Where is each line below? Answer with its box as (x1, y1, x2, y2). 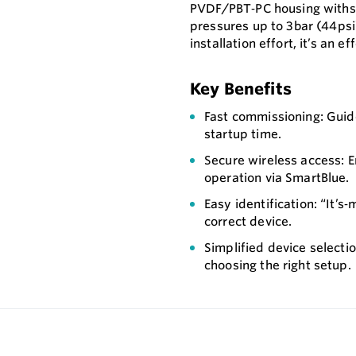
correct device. (204, 214, 292, 230)
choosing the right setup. (204, 257, 351, 273)
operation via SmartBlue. (204, 170, 350, 186)
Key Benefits (190, 79, 292, 99)
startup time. (204, 126, 281, 142)
